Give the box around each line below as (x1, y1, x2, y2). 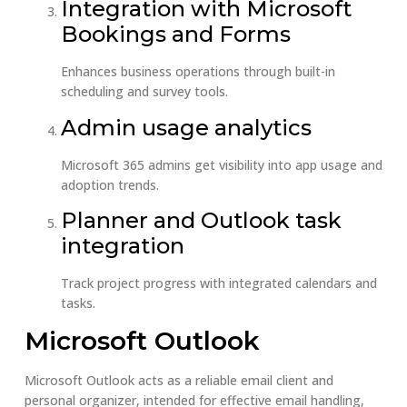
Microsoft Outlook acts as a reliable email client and (24, 372, 333, 390)
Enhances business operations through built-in (60, 63, 335, 81)
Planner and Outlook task (60, 206, 342, 233)
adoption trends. (60, 175, 159, 194)
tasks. (60, 293, 95, 312)
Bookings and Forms (60, 21, 291, 48)
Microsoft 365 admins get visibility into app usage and (60, 155, 382, 174)
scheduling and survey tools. (60, 83, 228, 101)
